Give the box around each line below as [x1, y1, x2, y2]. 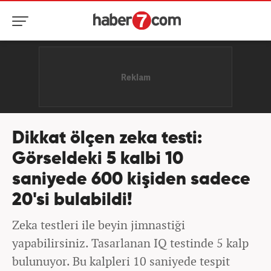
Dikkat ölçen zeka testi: [12, 130, 202, 148]
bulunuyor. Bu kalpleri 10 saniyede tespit [12, 253, 230, 269]
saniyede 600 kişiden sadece [12, 171, 250, 189]
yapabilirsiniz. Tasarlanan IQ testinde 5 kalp [12, 235, 249, 251]
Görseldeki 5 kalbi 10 [12, 151, 183, 168]
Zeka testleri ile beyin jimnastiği [12, 217, 185, 233]
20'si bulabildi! [12, 192, 132, 209]
